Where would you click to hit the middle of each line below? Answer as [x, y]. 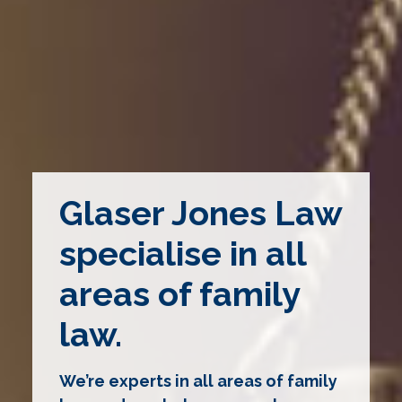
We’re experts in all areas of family [198, 380]
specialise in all [182, 253]
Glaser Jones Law [200, 213]
